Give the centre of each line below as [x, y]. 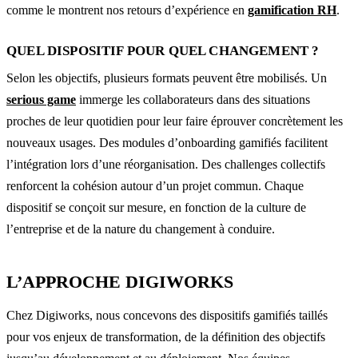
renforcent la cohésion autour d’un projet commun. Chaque [155, 185]
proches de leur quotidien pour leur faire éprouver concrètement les [175, 121]
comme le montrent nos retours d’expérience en [127, 10]
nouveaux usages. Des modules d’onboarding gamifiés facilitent [167, 142]
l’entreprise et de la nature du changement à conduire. [141, 229]
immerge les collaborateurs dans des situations [193, 99]
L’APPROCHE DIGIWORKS [120, 281]
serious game [41, 99]
